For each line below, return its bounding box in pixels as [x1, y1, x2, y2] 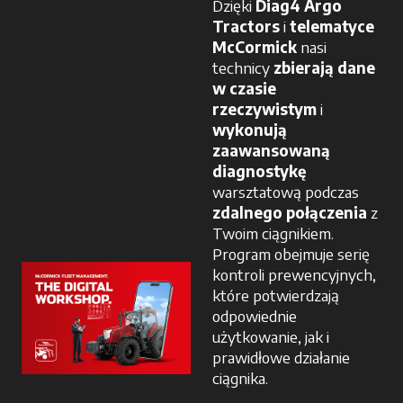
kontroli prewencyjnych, [212, 264, 376, 285]
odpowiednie [212, 306, 297, 327]
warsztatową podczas [212, 182, 359, 202]
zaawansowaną [212, 140, 330, 161]
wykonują [212, 120, 287, 140]
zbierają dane [273, 58, 375, 78]
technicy [212, 58, 273, 78]
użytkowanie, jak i [212, 327, 329, 347]
